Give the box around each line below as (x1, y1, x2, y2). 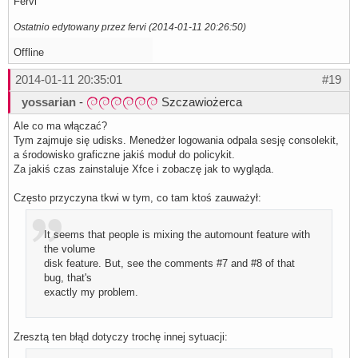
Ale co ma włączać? (14, 119, 107, 132)
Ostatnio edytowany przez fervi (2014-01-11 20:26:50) (14, 21, 246, 32)
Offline (14, 46, 44, 58)
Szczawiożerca (158, 94, 242, 109)
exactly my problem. (44, 285, 139, 298)
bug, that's (44, 271, 93, 284)
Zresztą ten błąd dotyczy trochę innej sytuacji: (14, 330, 228, 343)
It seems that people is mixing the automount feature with (44, 228, 311, 241)
